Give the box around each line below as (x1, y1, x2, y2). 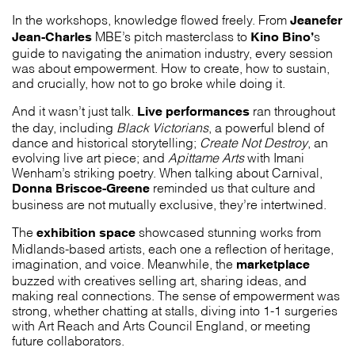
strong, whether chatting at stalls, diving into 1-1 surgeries (12, 306, 338, 314)
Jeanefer (290, 13, 342, 28)
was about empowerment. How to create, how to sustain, (12, 63, 330, 71)
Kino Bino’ (250, 29, 314, 44)
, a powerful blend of (208, 123, 324, 131)
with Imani (244, 153, 304, 161)
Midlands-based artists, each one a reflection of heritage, (12, 244, 334, 252)
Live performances (137, 104, 250, 119)
